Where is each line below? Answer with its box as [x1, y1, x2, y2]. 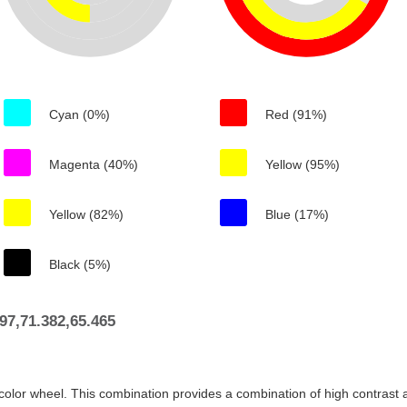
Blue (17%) [265, 207, 329, 222]
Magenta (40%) [49, 157, 138, 172]
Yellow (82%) [49, 207, 124, 222]
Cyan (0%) [49, 107, 110, 122]
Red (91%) [265, 107, 327, 122]
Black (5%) [49, 257, 111, 272]
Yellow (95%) [265, 157, 340, 172]
